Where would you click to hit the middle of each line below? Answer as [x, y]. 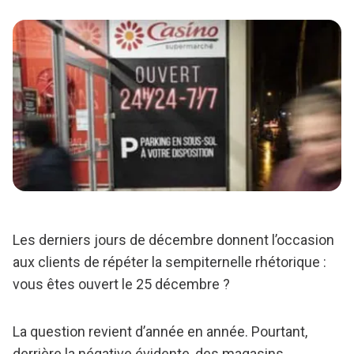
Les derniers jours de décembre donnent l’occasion [173, 240]
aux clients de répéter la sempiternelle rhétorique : [169, 262]
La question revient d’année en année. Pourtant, [160, 332]
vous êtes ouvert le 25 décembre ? [121, 284]
